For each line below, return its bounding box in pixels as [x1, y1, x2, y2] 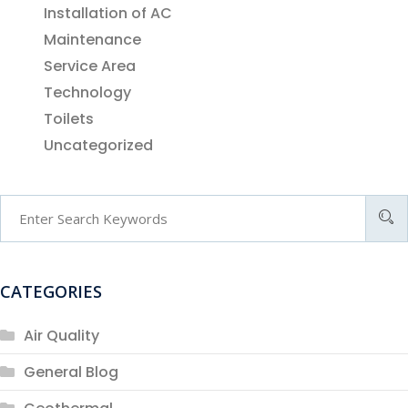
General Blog [23, 362, 118, 383]
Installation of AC [44, 3, 172, 25]
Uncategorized [44, 135, 153, 157]
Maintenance [44, 29, 141, 51]
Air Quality [23, 325, 99, 347]
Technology [44, 82, 131, 104]
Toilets [44, 108, 94, 130]
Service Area [44, 56, 136, 77]
